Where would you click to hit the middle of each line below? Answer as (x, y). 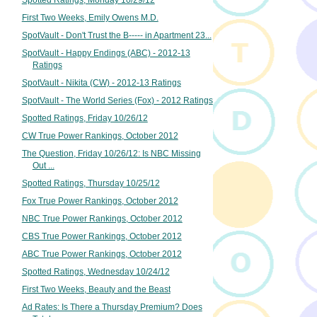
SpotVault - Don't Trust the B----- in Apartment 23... (116, 36)
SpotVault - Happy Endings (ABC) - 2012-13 (106, 53)
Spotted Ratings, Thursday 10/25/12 (91, 184)
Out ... (43, 166)
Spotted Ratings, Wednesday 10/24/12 (96, 271)
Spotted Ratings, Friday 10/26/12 (85, 119)
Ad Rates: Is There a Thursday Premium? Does (112, 307)
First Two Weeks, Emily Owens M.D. (90, 18)
